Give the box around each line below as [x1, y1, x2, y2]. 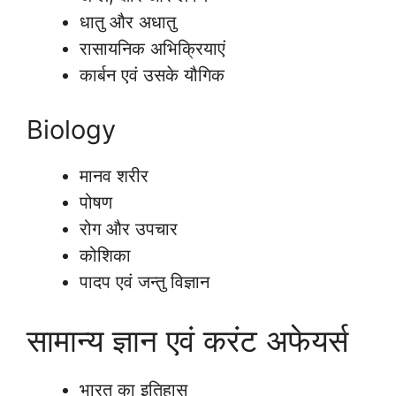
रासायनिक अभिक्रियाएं [80, 37, 225, 59]
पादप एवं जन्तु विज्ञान [80, 270, 209, 293]
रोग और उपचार [80, 217, 178, 240]
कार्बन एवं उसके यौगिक [80, 64, 225, 86]
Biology [27, 113, 116, 145]
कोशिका [80, 244, 131, 266]
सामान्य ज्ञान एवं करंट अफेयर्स [27, 321, 348, 359]
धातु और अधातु [80, 11, 176, 33]
